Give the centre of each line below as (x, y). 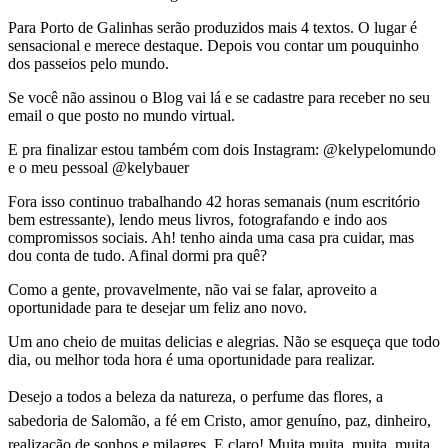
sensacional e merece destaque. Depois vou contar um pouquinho (213, 45)
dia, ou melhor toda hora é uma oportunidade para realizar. (191, 359)
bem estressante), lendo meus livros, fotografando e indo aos (197, 219)
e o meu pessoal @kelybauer (98, 167)
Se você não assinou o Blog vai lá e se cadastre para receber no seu (219, 97)
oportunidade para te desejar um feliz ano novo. (157, 307)
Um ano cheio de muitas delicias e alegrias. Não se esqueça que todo (224, 341)
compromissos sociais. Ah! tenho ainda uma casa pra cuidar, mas (211, 237)
